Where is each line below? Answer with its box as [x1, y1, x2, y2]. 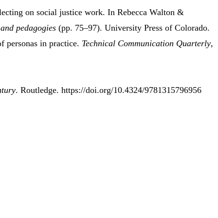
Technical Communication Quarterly [82, 38, 211, 49]
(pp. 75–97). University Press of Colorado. [56, 23, 210, 33]
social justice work [36, 7, 103, 18]
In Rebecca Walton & [105, 7, 184, 18]
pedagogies [16, 23, 56, 33]
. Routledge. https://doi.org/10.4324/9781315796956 [16, 85, 201, 95]
